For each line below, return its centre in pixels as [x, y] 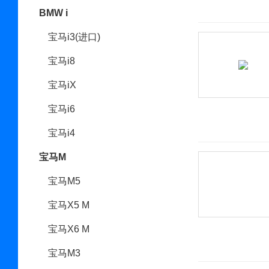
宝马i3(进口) [74, 37]
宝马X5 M [69, 205]
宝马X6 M [69, 229]
